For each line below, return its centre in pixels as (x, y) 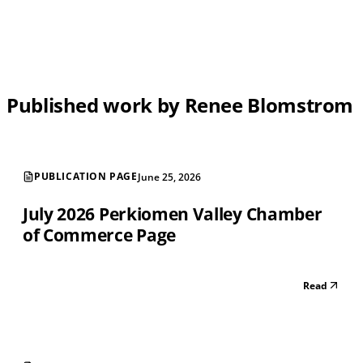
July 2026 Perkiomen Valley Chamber (173, 214)
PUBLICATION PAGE (86, 177)
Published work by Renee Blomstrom (180, 105)
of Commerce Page (99, 235)
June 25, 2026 (169, 177)
